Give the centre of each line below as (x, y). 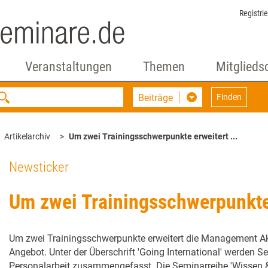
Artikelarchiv (27, 136)
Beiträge (156, 98)
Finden (229, 97)
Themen (164, 67)
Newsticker (39, 167)
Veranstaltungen (68, 67)
